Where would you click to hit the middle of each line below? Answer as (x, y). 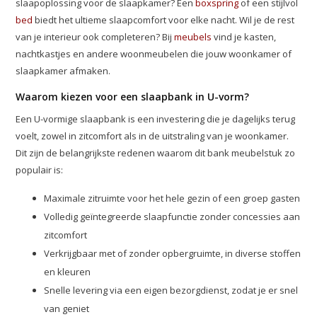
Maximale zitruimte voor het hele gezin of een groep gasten (172, 198)
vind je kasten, (244, 37)
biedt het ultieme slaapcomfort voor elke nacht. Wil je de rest (164, 20)
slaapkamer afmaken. (63, 71)
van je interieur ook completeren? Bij (95, 37)
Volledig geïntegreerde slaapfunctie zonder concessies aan (172, 217)
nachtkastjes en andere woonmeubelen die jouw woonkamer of (154, 54)
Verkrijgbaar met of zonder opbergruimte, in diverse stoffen (173, 253)
